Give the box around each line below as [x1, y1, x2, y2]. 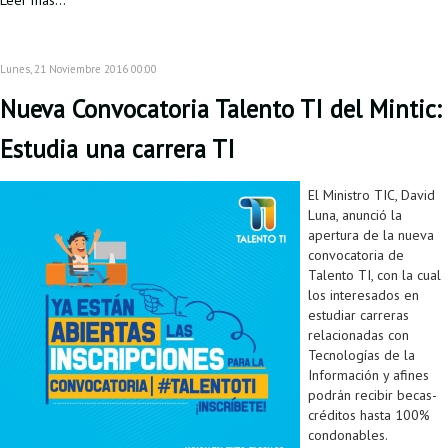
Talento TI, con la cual [308, 266, 441, 285]
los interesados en [308, 286, 419, 305]
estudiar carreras [308, 306, 409, 325]
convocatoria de [308, 246, 404, 265]
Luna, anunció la [308, 206, 402, 225]
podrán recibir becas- [308, 386, 437, 405]
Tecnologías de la [308, 346, 415, 365]
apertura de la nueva [308, 226, 434, 245]
